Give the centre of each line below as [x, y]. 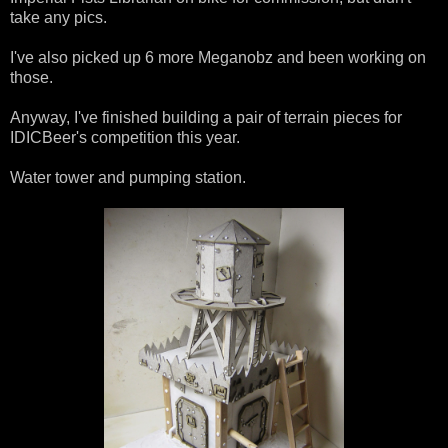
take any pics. [58, 17]
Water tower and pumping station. [132, 177]
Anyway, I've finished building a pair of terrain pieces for [206, 117]
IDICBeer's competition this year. [125, 137]
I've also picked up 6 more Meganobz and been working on [218, 57]
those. [31, 77]
